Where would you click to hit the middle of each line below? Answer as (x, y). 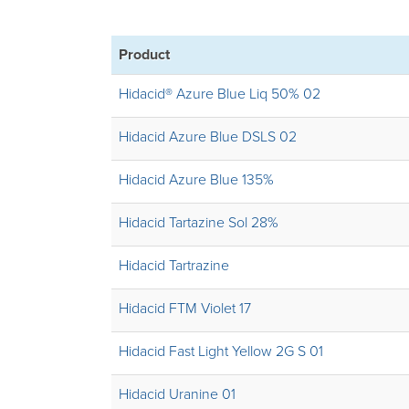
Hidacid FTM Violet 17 (185, 309)
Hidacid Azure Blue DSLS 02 (208, 137)
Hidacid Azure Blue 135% (196, 180)
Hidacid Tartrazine (174, 266)
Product (144, 55)
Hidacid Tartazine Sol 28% (199, 223)
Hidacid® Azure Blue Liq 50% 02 (220, 94)
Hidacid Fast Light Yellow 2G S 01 (221, 351)
